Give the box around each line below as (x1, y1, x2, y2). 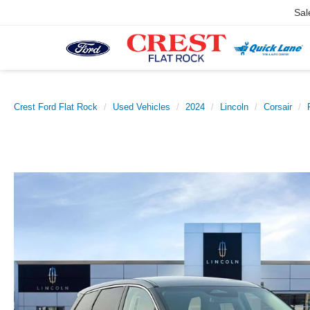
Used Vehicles (113, 102, 170, 112)
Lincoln (220, 102, 248, 112)
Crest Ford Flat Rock (14, 102, 98, 112)
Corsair (264, 102, 292, 112)
